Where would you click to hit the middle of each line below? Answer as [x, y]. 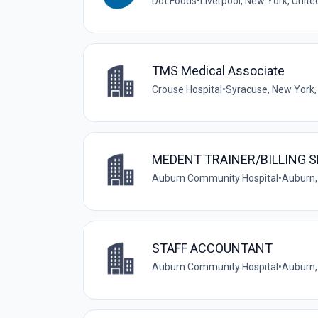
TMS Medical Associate [218, 70]
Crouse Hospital [187, 89]
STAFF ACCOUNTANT [212, 248]
